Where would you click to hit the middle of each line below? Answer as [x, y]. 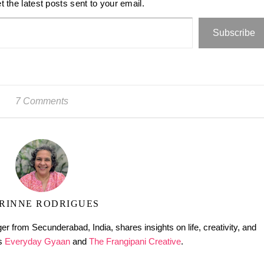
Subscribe [234, 33]
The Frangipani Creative [135, 241]
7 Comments [42, 101]
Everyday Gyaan [37, 241]
